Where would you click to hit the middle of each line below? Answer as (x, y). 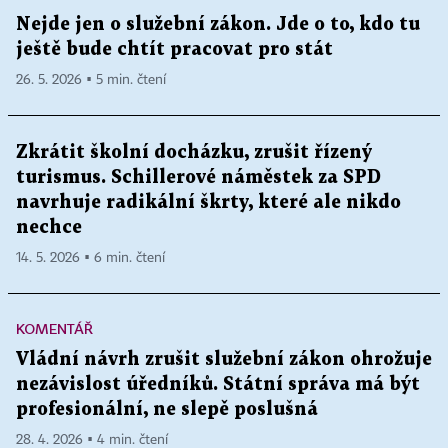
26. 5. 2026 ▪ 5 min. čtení (91, 80)
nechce (49, 228)
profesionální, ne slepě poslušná (167, 410)
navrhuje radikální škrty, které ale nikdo (208, 203)
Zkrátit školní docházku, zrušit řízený (194, 153)
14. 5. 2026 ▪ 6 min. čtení (90, 258)
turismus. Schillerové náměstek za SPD (198, 178)
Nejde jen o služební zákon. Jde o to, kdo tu (218, 25)
